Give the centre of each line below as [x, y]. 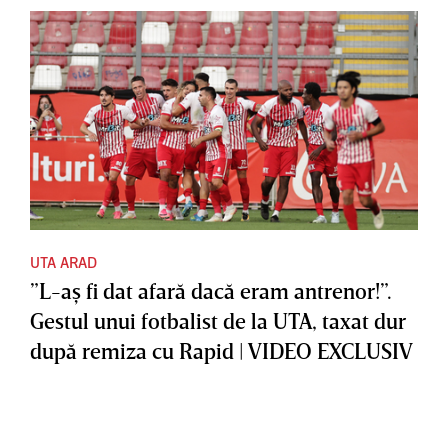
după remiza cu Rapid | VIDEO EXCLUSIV [221, 351]
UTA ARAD [63, 262]
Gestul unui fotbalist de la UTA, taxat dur [218, 321]
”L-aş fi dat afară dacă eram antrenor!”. [211, 291]
